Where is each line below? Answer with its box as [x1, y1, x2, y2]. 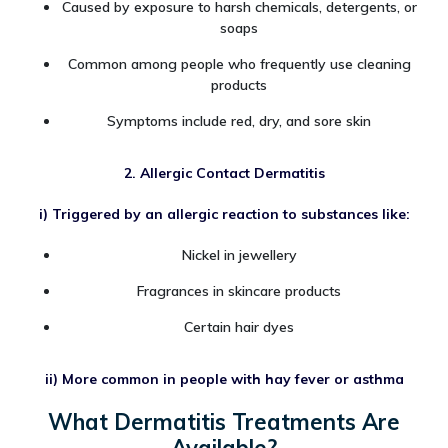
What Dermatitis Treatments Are [48, 407, 400, 436]
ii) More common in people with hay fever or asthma [44, 369, 404, 388]
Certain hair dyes [184, 317, 294, 336]
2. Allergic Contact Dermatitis [123, 164, 325, 183]
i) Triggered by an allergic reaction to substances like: [38, 205, 410, 224]
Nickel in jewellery [181, 245, 297, 264]
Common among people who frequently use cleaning [67, 55, 411, 74]
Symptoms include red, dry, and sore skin [107, 112, 371, 131]
